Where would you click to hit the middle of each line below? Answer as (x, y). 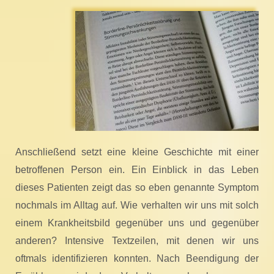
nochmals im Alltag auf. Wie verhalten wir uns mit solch (137, 206)
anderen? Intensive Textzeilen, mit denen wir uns (137, 241)
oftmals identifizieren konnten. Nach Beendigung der (137, 259)
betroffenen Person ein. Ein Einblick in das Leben (137, 170)
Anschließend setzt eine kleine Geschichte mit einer (137, 152)
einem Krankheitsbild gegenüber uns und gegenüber (137, 223)
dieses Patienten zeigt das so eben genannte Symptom (137, 188)
